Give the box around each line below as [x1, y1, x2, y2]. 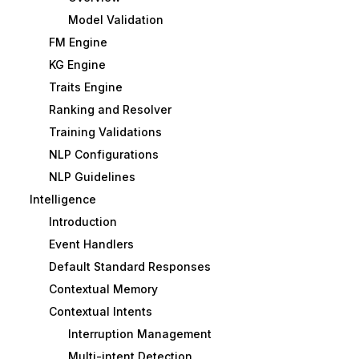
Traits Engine [48, 80, 123, 95]
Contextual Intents [48, 305, 152, 319]
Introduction [48, 215, 117, 229]
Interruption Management [67, 327, 212, 341]
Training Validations [48, 125, 162, 139]
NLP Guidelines [48, 170, 135, 184]
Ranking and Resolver [48, 103, 171, 117]
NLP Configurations [48, 147, 159, 162]
